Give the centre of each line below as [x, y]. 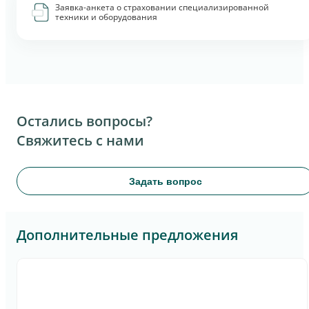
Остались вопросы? [84, 121]
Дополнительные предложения [127, 235]
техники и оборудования [106, 17]
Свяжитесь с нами [80, 141]
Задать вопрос [166, 181]
